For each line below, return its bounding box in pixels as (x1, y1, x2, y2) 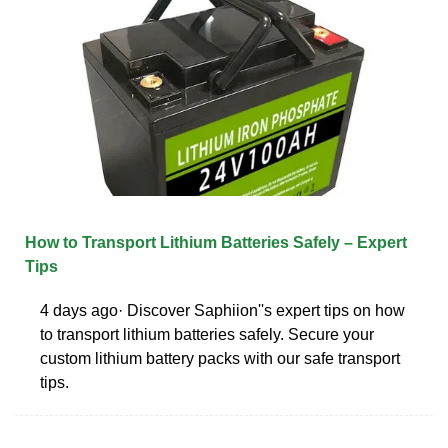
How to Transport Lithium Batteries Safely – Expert (25, 233, 407, 251)
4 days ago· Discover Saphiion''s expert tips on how (40, 301, 405, 319)
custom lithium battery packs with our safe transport (40, 349, 400, 367)
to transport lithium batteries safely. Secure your (40, 325, 374, 343)
